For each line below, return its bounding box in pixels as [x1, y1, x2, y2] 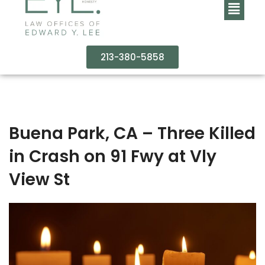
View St [9, 167, 70, 191]
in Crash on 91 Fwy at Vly [9, 144, 216, 168]
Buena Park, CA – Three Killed [9, 121, 256, 145]
